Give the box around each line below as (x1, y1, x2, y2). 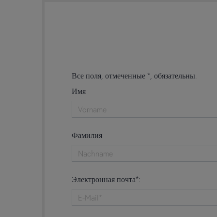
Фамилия (72, 130, 102, 140)
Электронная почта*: (72, 174, 140, 184)
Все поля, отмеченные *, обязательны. (72, 70, 197, 80)
